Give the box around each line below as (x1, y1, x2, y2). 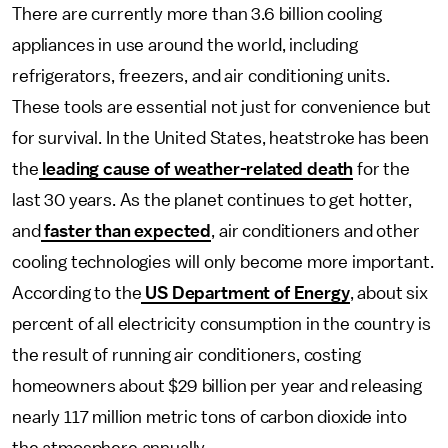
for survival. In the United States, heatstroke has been (12, 129, 430, 147)
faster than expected (40, 222, 212, 240)
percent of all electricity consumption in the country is (12, 315, 432, 333)
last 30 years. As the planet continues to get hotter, (12, 191, 412, 209)
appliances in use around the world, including (12, 36, 358, 54)
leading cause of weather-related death (38, 160, 354, 178)
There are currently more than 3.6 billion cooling (12, 5, 383, 23)
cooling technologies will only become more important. (12, 253, 434, 271)
